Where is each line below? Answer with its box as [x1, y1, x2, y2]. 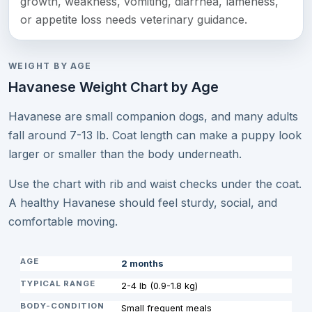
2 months [120, 258, 164, 270]
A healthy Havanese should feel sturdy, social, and [8, 195, 277, 210]
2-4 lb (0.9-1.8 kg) [120, 281, 198, 292]
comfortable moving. [8, 214, 118, 228]
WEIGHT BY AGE [8, 60, 92, 71]
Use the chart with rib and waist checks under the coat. [8, 176, 302, 191]
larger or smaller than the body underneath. [8, 146, 242, 161]
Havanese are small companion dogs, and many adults [8, 109, 298, 123]
